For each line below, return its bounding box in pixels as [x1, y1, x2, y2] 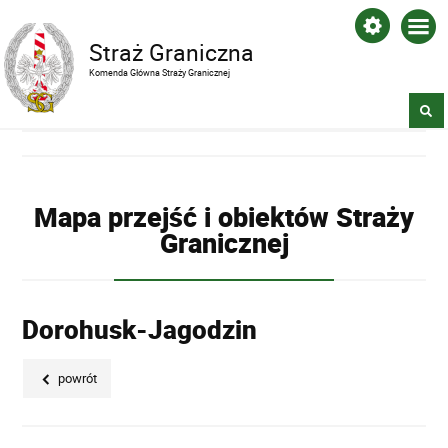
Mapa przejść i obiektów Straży [34, 198, 414, 235]
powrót [55, 369, 98, 388]
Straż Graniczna [89, 36, 255, 69]
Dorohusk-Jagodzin [22, 312, 258, 347]
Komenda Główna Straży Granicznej [89, 65, 231, 79]
